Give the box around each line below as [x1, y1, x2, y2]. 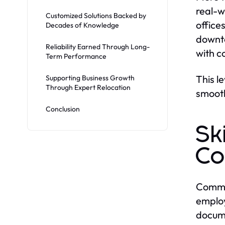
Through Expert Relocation [46, 83, 131, 92]
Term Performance [46, 52, 106, 61]
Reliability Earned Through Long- [46, 42, 150, 52]
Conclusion [46, 104, 80, 114]
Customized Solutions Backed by [46, 11, 146, 21]
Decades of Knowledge [46, 21, 119, 30]
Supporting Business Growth [46, 73, 135, 83]
